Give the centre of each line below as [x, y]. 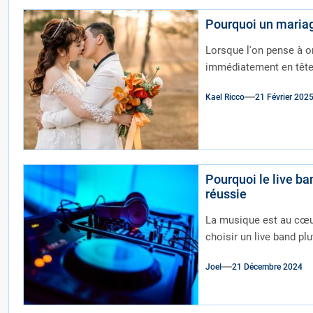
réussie [226, 194]
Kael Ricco [225, 97]
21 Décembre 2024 [267, 267]
